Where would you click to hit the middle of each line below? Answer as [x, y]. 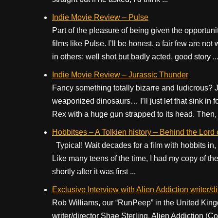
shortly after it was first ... [94, 172]
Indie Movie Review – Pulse [100, 17]
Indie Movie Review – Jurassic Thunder [120, 75]
